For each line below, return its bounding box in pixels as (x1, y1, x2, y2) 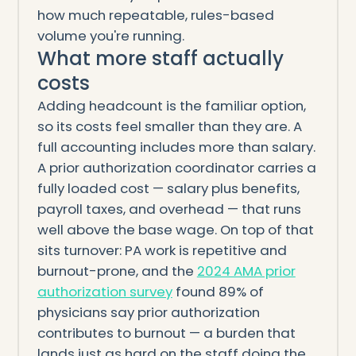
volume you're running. (37, 26, 184, 46)
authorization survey (37, 282, 172, 302)
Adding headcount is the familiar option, (37, 96, 306, 116)
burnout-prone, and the (37, 261, 197, 281)
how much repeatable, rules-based (37, 6, 274, 25)
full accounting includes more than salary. (37, 137, 315, 157)
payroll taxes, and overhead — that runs (37, 199, 301, 219)
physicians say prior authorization (37, 303, 260, 323)
